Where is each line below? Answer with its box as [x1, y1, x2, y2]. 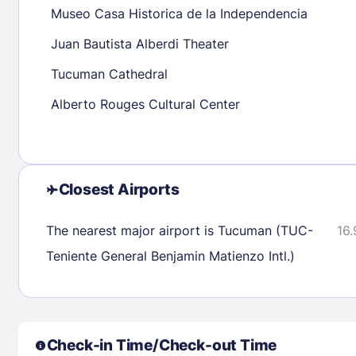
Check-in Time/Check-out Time [46, 335, 277, 354]
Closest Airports [58, 180, 180, 199]
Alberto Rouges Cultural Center [50, 95, 240, 112]
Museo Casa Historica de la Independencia [50, 5, 308, 21]
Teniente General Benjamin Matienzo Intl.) [45, 247, 295, 264]
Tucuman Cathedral [50, 65, 168, 82]
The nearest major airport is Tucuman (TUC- [45, 222, 313, 238]
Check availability [200, 71, 296, 83]
